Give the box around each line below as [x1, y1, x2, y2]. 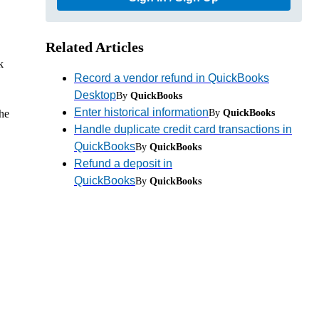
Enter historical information [74, 105, 209, 118]
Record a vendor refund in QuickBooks [74, 71, 269, 84]
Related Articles [46, 38, 144, 55]
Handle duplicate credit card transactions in [74, 122, 292, 135]
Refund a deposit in [74, 157, 172, 169]
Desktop [74, 88, 116, 101]
